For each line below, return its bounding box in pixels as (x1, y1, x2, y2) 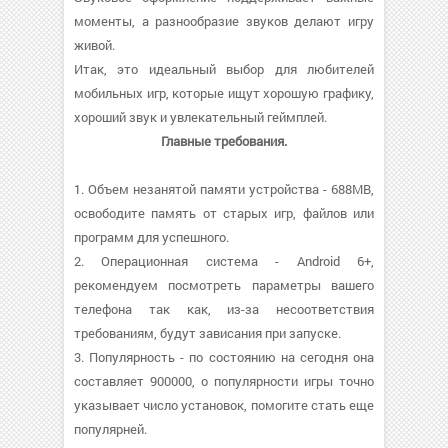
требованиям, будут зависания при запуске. (74, 324, 341, 342)
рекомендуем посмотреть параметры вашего (74, 276, 374, 294)
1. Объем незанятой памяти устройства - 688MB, (74, 180, 374, 198)
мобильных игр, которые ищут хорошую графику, (74, 84, 374, 102)
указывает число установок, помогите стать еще (74, 396, 374, 414)
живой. (74, 36, 115, 54)
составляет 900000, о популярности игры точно (74, 372, 374, 390)
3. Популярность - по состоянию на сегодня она (74, 348, 374, 366)
